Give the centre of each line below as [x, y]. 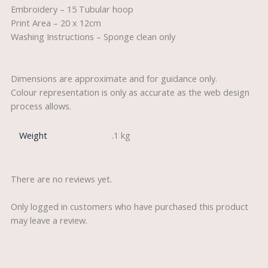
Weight [33, 135]
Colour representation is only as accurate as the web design [130, 92]
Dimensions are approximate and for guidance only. [114, 78]
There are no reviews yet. [61, 179]
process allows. [41, 106]
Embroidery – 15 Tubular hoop [72, 9]
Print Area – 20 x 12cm [56, 23]
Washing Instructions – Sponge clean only [93, 37]
